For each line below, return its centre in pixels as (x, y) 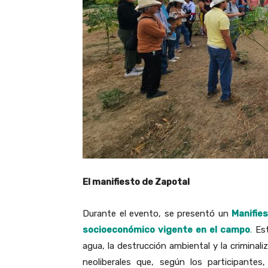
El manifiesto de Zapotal (136, 182)
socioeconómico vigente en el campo (166, 230)
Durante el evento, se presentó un (157, 214)
